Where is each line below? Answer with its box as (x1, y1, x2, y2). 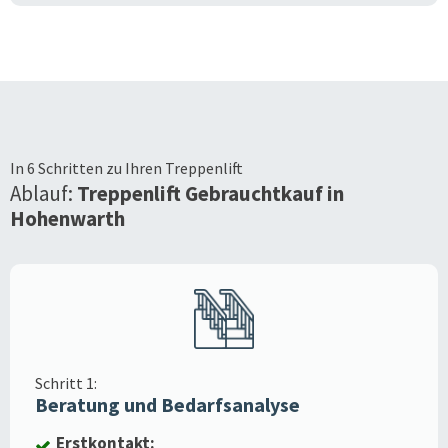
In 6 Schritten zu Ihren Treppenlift (10, 157, 243, 178)
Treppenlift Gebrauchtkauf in (77, 179, 348, 207)
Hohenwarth (10, 204, 125, 232)
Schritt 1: (35, 372, 97, 393)
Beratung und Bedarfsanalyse (35, 391, 300, 417)
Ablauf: (10, 179, 77, 207)
